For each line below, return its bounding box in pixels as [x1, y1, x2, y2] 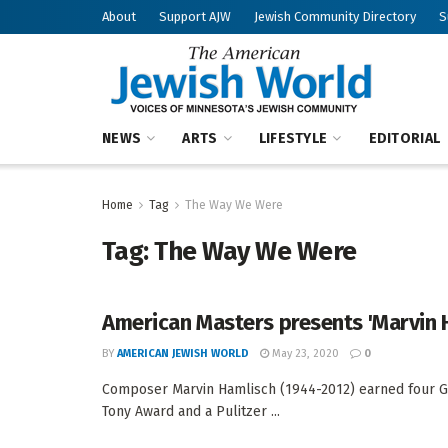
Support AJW [159, 9, 231, 24]
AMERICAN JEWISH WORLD [117, 347, 249, 360]
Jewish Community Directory [254, 9, 416, 24]
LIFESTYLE [258, 130, 328, 147]
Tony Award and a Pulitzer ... [102, 403, 280, 420]
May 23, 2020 [269, 347, 339, 360]
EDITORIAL [368, 130, 441, 147]
